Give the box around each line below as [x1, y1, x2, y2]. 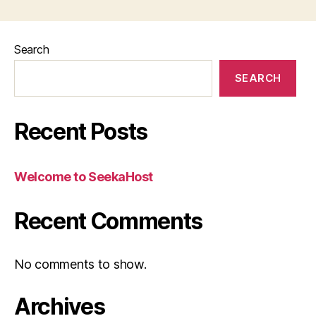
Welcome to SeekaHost [14, 169, 153, 184]
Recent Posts [14, 117, 148, 145]
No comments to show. [14, 256, 147, 272]
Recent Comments [14, 207, 203, 235]
